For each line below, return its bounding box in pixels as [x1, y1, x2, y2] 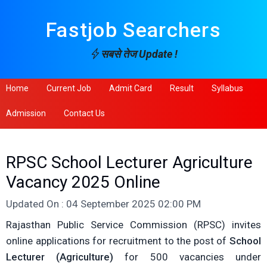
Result [170, 83, 194, 93]
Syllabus [212, 83, 243, 93]
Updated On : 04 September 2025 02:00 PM [6, 198, 201, 210]
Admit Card [109, 83, 152, 93]
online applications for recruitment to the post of [6, 235, 229, 247]
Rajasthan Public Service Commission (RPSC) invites [6, 219, 261, 231]
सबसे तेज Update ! [100, 48, 178, 60]
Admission [6, 108, 46, 118]
